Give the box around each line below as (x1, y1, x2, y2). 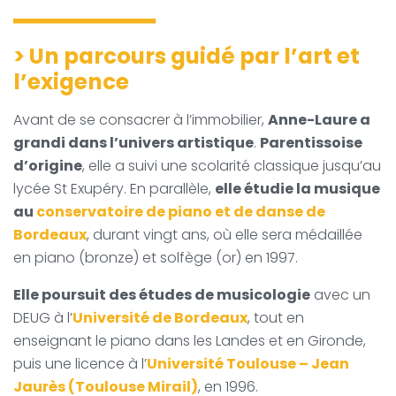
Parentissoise (260, 133, 362, 154)
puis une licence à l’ (13, 354, 147, 375)
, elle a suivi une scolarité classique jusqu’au (82, 156, 381, 177)
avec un (310, 285, 370, 306)
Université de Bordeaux (72, 308, 247, 329)
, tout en (247, 308, 304, 329)
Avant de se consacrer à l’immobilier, (13, 110, 268, 131)
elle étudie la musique (215, 179, 380, 200)
